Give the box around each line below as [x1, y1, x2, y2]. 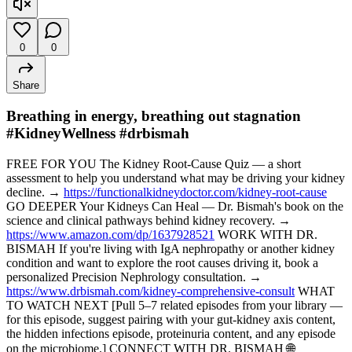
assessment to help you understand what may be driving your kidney [6, 170, 345, 185]
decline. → [6, 185, 64, 199]
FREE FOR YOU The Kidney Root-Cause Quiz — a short [6, 156, 301, 170]
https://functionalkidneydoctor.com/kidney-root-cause [64, 185, 327, 199]
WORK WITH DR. [214, 227, 317, 241]
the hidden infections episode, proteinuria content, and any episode [6, 326, 335, 340]
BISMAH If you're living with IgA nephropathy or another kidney [6, 241, 335, 255]
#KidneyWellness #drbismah [6, 125, 189, 142]
